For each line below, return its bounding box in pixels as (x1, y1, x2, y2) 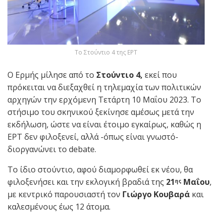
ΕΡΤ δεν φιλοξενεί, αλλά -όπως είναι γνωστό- (7, 131, 178, 142)
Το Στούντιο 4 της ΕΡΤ (75, 48, 137, 56)
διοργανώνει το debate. (7, 143, 96, 155)
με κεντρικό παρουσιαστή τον (7, 188, 122, 200)
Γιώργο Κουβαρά (122, 188, 190, 200)
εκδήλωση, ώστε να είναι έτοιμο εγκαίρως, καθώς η (7, 118, 201, 130)
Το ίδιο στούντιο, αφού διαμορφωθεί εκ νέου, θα (7, 164, 193, 175)
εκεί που (143, 69, 177, 80)
